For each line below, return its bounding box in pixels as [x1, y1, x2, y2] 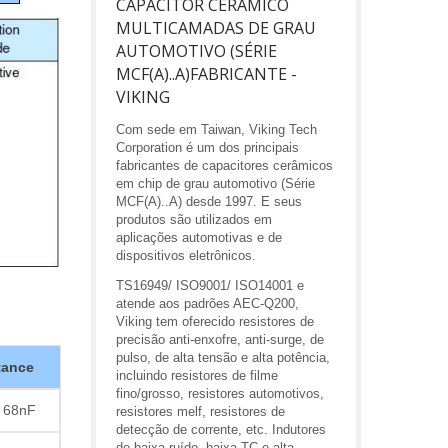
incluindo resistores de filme [116, 368, 278, 383]
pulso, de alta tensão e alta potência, [116, 350, 330, 365]
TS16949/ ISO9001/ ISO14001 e [116, 278, 304, 293]
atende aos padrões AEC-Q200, [116, 296, 299, 311]
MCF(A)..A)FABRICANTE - [116, 63, 297, 85]
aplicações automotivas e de [116, 230, 282, 245]
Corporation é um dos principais [116, 140, 299, 155]
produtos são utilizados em [116, 212, 272, 227]
